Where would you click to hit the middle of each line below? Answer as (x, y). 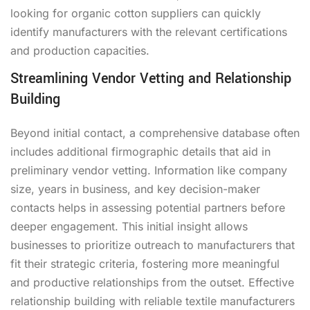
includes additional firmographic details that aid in (140, 151)
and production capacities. (80, 50)
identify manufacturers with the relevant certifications (149, 31)
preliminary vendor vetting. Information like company (149, 170)
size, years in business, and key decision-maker (135, 189)
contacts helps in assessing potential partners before (148, 207)
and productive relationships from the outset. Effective (152, 282)
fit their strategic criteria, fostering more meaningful (145, 263)
